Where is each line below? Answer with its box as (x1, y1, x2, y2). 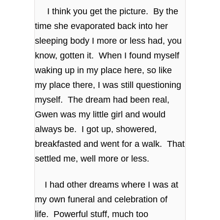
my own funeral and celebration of (35, 194, 168, 205)
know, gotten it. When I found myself (35, 50, 180, 60)
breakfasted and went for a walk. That (35, 138, 185, 149)
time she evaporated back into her (35, 21, 168, 31)
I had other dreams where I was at (35, 180, 179, 190)
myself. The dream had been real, (35, 94, 170, 105)
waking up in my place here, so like (35, 65, 172, 75)
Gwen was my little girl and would (35, 109, 166, 119)
